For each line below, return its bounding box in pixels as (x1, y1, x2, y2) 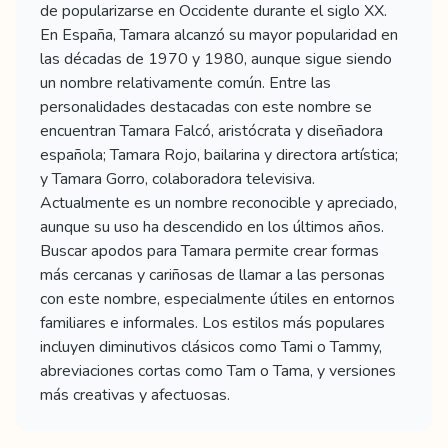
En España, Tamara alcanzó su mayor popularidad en (40, 24, 398, 46)
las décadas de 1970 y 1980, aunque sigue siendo (40, 48, 392, 70)
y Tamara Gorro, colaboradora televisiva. (40, 168, 315, 190)
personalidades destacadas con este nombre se (40, 96, 372, 118)
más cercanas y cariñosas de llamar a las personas (40, 264, 385, 286)
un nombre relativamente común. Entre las (40, 72, 331, 94)
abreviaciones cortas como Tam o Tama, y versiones (40, 360, 396, 382)
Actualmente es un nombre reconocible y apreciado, (40, 192, 397, 214)
